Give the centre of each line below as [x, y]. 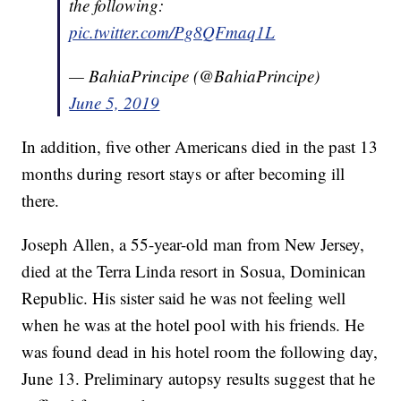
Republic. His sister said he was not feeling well [184, 298]
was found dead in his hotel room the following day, [200, 352]
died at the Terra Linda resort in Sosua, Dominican [194, 271]
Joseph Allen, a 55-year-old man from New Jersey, [193, 244]
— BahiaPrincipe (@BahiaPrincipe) [195, 76]
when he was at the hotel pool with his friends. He [193, 325]
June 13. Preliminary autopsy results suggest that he [199, 379]
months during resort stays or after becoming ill [183, 174]
